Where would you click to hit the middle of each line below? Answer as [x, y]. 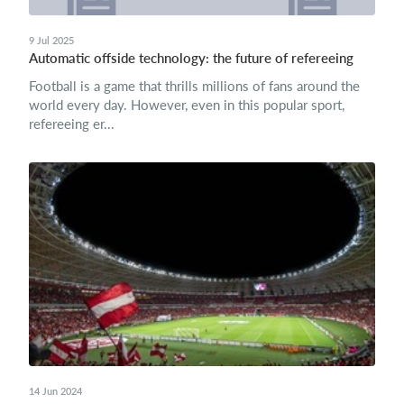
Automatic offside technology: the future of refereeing [191, 58]
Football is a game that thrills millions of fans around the [194, 86]
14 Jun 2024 [55, 391]
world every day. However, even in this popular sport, [187, 105]
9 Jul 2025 [51, 40]
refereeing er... [72, 124]
